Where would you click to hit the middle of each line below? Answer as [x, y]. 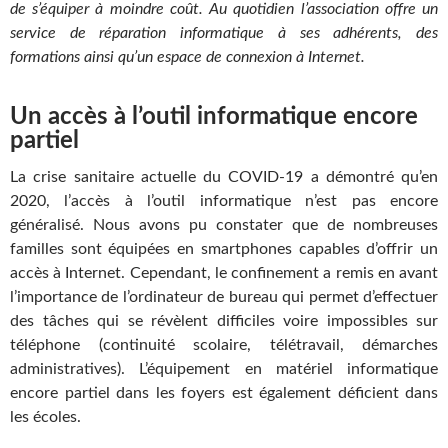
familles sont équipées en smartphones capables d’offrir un [224, 249]
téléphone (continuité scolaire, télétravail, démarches [224, 345]
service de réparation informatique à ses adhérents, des [224, 33]
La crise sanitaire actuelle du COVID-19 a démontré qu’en [224, 177]
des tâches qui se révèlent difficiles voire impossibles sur [224, 321]
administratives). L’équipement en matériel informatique [224, 369]
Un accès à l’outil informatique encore [214, 117]
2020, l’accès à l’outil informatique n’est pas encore [224, 201]
